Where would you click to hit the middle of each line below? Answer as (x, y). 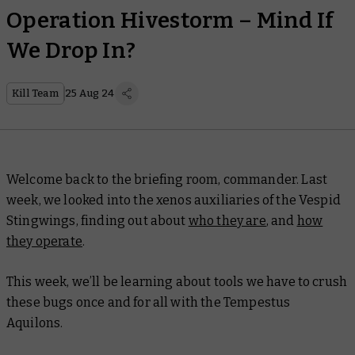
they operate (44, 241)
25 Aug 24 (90, 93)
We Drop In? (71, 50)
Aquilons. (35, 323)
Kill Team (35, 93)
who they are (227, 221)
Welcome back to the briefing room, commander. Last (167, 179)
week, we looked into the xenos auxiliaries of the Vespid (174, 200)
